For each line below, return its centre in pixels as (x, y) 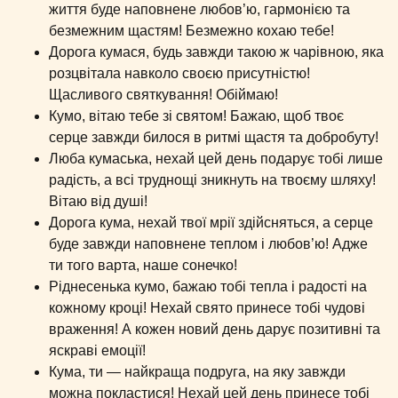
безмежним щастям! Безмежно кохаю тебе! (191, 31)
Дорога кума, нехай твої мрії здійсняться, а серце (211, 223)
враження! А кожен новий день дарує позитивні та (215, 329)
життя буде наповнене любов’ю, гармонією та (199, 9)
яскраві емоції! (97, 350)
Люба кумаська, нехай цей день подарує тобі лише (216, 159)
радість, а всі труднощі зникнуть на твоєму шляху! (212, 180)
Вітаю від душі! (98, 201)
